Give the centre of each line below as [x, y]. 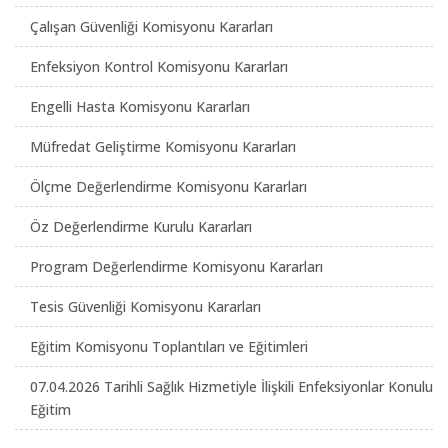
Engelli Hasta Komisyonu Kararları [140, 106]
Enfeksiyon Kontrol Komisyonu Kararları [159, 66]
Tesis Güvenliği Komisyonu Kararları [145, 306]
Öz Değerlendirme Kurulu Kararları [141, 226]
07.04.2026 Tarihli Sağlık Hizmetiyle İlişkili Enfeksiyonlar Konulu [231, 386]
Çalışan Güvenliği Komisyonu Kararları [151, 26]
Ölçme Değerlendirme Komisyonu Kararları [168, 186]
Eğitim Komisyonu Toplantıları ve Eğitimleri [169, 346]
